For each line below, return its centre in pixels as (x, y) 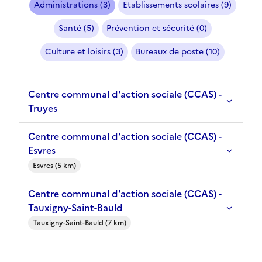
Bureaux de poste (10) (178, 52)
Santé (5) (76, 29)
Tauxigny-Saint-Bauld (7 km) (80, 223)
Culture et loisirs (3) (84, 52)
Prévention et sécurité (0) (156, 29)
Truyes (43, 108)
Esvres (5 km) (54, 166)
